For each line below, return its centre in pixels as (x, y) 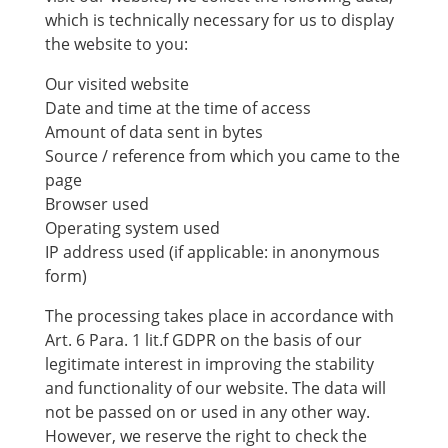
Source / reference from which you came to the (222, 156)
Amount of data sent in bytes (153, 132)
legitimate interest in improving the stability (209, 364)
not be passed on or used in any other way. (207, 412)
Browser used (96, 204)
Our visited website (116, 84)
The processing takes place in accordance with (219, 316)
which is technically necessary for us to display (219, 20)
